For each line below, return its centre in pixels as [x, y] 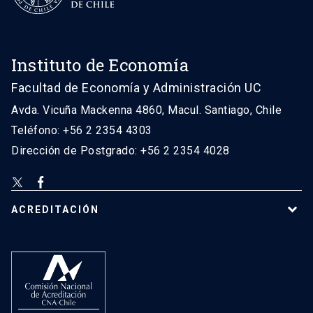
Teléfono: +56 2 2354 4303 [82, 131]
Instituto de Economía [100, 65]
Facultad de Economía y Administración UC [136, 88]
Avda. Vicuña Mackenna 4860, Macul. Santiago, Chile [146, 110]
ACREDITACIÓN [55, 210]
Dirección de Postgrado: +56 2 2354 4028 [121, 151]
